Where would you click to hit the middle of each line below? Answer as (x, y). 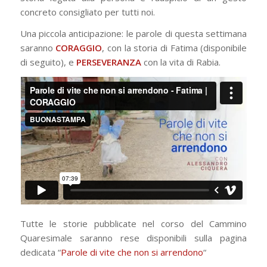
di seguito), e (48, 62)
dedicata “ (40, 252)
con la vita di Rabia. (181, 62)
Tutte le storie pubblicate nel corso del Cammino (133, 224)
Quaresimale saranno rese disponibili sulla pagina (133, 238)
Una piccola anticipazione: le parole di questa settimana (133, 34)
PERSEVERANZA (108, 62)
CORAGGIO (79, 48)
